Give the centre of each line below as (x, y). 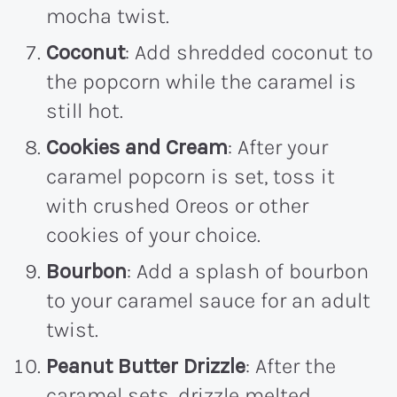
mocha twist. (108, 16)
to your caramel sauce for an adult (208, 300)
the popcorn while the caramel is (201, 81)
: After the (291, 366)
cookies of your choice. (153, 234)
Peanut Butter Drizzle (146, 366)
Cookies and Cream (137, 147)
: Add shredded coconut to (249, 52)
